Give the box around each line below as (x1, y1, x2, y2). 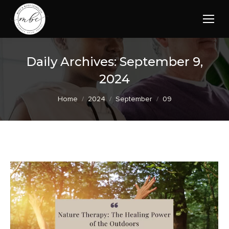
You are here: (57, 90, 110, 100)
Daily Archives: (26, 54, 120, 69)
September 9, (120, 54, 203, 69)
